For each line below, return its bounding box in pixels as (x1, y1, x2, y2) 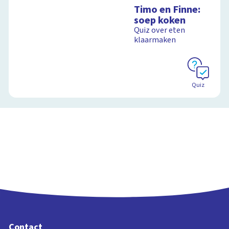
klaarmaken (134, 34, 176, 46)
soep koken (134, 13, 186, 28)
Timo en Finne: (134, 2, 201, 17)
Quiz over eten (134, 25, 186, 36)
